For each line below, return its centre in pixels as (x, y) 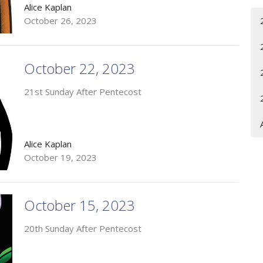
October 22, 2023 (79, 69)
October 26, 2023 (60, 21)
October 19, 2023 (60, 157)
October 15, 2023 (79, 205)
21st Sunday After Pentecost (82, 92)
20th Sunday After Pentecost (82, 228)
